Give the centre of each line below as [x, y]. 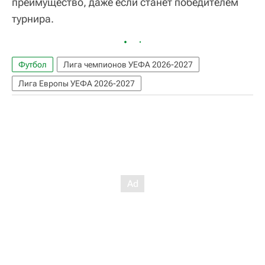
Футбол [33, 64]
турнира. [33, 18]
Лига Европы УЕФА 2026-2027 [77, 83]
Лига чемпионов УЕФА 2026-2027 [128, 64]
